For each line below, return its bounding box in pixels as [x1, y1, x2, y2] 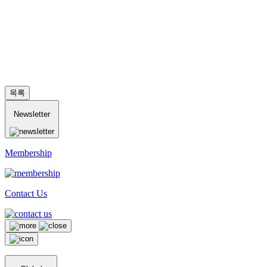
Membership [5, 147, 52, 158]
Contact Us [5, 188, 47, 198]
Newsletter [14, 110, 50, 119]
